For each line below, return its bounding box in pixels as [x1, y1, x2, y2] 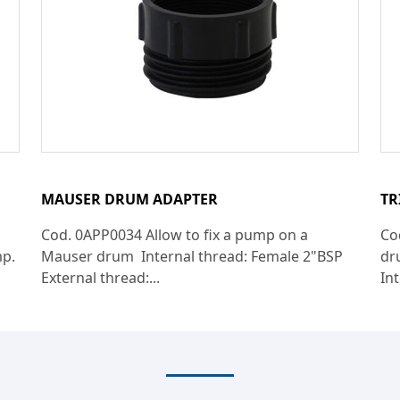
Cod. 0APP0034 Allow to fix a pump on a [41, 224, 308, 245]
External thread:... [41, 267, 160, 287]
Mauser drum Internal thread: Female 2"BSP [41, 246, 343, 266]
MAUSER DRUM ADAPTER [41, 188, 218, 209]
